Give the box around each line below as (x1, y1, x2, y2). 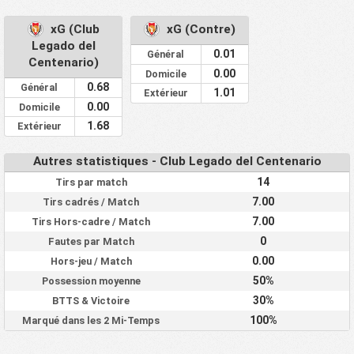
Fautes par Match (47, 235, 134, 247)
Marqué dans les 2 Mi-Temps (22, 314, 160, 326)
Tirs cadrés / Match (43, 195, 139, 208)
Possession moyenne (41, 274, 141, 287)
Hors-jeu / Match (50, 254, 132, 267)
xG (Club (50, 22, 100, 37)
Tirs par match (55, 175, 127, 188)
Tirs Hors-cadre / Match (32, 215, 150, 228)
